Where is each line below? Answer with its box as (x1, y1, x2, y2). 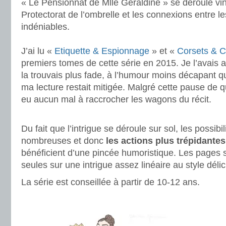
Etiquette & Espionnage (54, 46, 149, 56)
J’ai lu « (21, 46, 54, 56)
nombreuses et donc (21, 136, 106, 146)
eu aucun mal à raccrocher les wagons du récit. (21, 94, 211, 104)
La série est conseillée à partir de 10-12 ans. (21, 177, 200, 187)
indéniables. (21, 22, 70, 32)
